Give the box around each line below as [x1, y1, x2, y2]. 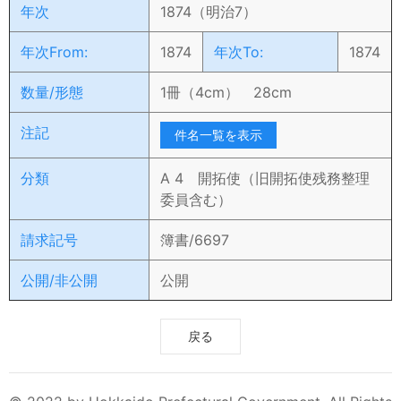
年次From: [21, 43, 88, 61]
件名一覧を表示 [175, 127, 262, 142]
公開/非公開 [21, 271, 98, 289]
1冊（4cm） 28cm [160, 83, 292, 101]
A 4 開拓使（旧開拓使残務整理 [160, 169, 370, 187]
